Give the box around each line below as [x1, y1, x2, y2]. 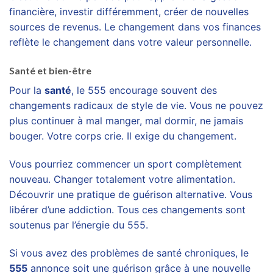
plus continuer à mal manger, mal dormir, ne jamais [9, 115, 243, 127]
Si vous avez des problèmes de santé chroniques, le [9, 246, 249, 259]
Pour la [9, 84, 44, 97]
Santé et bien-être [9, 65, 91, 77]
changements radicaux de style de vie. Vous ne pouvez [9, 99, 263, 112]
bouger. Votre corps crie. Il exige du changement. [9, 130, 236, 143]
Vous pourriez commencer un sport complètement [9, 157, 242, 170]
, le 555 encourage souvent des [71, 84, 217, 97]
